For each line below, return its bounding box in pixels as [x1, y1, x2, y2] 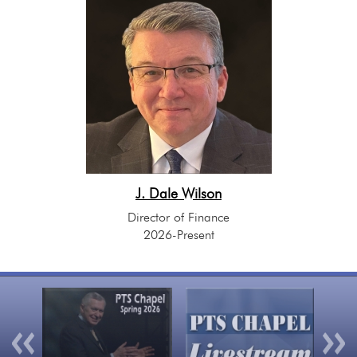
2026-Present [143, 227, 214, 243]
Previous [23, 288, 79, 308]
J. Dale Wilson [135, 185, 222, 202]
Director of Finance [127, 210, 229, 226]
